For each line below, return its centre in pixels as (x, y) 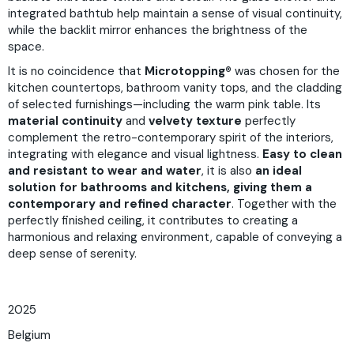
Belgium (29, 335)
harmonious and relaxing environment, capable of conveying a (175, 237)
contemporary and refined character (120, 204)
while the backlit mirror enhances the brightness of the (158, 30)
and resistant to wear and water (105, 171)
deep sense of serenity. (72, 254)
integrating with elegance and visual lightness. (135, 154)
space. (26, 46)
